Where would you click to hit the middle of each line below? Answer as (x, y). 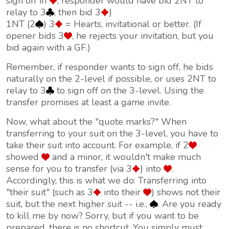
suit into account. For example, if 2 (118, 145)
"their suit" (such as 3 (50, 192)
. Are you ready (190, 204)
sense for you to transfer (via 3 (69, 169)
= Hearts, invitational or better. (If (132, 24)
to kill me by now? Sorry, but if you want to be (102, 216)
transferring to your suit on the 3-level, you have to (112, 133)
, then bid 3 (77, 12)
